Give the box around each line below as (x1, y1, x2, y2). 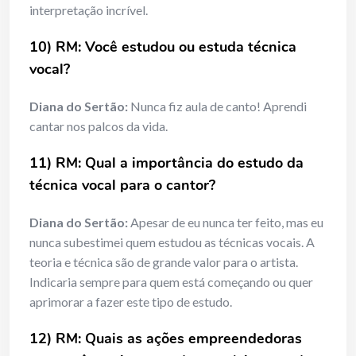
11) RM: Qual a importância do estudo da (29, 153, 304, 173)
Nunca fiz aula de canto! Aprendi (128, 99, 307, 114)
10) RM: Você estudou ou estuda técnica (29, 37, 296, 57)
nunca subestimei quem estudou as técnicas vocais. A (29, 234, 315, 250)
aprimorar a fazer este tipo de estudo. (29, 294, 232, 310)
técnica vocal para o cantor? (29, 176, 215, 195)
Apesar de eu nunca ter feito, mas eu (128, 215, 323, 230)
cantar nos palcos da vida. (29, 118, 168, 134)
